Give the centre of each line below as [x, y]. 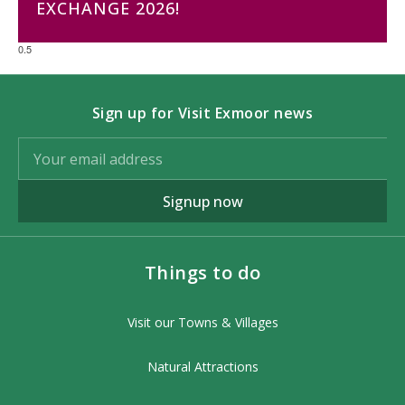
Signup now [202, 201]
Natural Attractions [202, 367]
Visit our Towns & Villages [202, 322]
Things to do [202, 273]
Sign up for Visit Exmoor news [202, 113]
